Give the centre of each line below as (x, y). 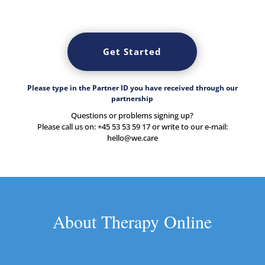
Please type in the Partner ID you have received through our (132, 88)
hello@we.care (132, 138)
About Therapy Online (132, 222)
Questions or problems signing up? (132, 116)
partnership (132, 99)
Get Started (132, 52)
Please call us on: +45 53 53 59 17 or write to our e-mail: (132, 127)
